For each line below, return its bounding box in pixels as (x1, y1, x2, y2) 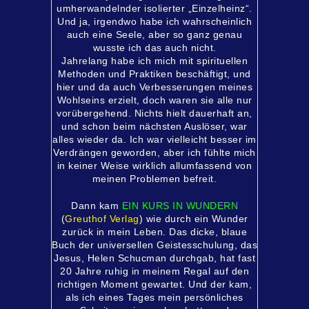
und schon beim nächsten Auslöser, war (61, 121, 248, 132)
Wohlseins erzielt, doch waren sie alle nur (57, 94, 252, 106)
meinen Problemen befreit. (92, 173, 217, 184)
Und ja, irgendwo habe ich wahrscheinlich (57, 16, 252, 27)
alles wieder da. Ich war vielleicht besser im (52, 134, 257, 145)
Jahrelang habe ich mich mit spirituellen (61, 55, 248, 66)
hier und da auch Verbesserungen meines (57, 81, 252, 92)
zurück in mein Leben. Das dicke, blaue (62, 226, 247, 237)
